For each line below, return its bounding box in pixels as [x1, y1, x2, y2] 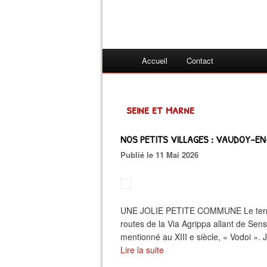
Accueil [142, 55, 167, 66]
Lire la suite [120, 244, 164, 256]
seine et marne [126, 100, 194, 118]
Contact [187, 55, 213, 66]
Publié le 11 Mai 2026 [126, 149, 198, 160]
